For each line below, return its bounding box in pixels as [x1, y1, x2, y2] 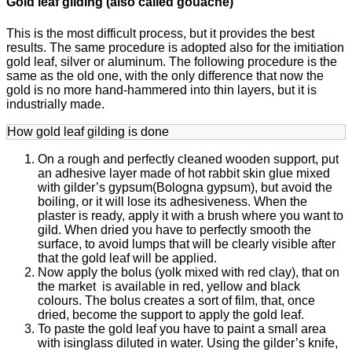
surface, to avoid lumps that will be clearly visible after [38, 236, 335, 251]
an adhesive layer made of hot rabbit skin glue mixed [38, 166, 330, 180]
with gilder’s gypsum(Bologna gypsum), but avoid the [38, 180, 332, 194]
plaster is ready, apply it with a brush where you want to [38, 208, 343, 222]
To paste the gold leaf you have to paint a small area [38, 321, 326, 335]
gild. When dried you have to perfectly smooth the [38, 222, 311, 236]
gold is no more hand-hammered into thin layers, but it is [6, 82, 317, 97]
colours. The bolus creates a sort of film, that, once [38, 293, 315, 307]
